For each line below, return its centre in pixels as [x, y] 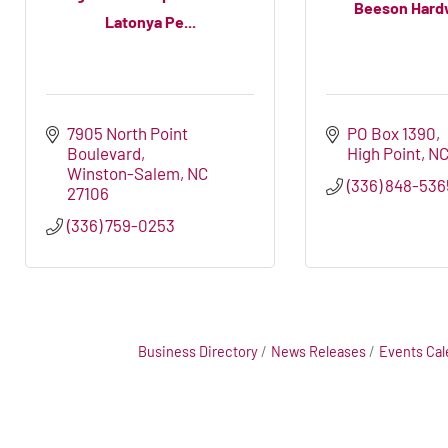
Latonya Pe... [150, 21]
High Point [384, 153]
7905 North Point [128, 133]
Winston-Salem [124, 173]
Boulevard [104, 153]
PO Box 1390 [392, 133]
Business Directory [198, 352]
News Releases [318, 352]
